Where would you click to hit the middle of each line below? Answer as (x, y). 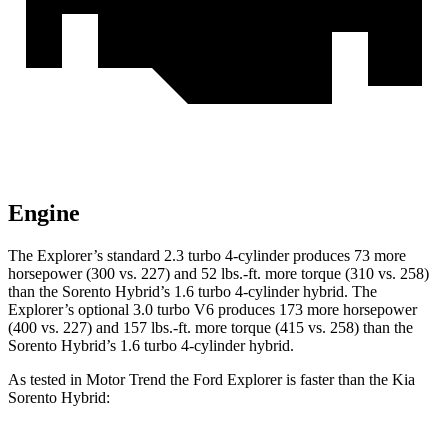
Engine (44, 213)
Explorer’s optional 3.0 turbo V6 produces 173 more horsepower (212, 310)
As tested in (47, 380)
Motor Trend (126, 380)
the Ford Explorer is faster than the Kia (290, 380)
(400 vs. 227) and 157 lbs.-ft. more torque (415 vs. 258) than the (210, 328)
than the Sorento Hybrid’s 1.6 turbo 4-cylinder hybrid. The (192, 292)
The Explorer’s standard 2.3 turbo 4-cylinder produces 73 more (207, 256)
